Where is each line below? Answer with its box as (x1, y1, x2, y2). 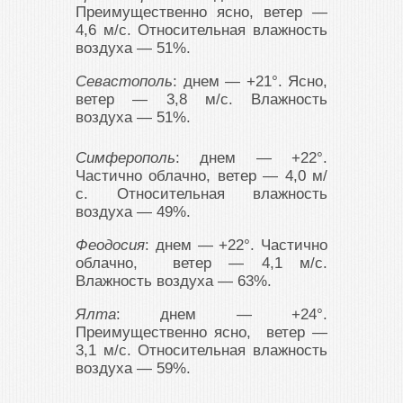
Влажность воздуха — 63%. (76, 273, 272, 290)
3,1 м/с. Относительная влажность (76, 342, 327, 359)
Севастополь (76, 73, 173, 90)
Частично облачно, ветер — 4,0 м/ (76, 167, 327, 184)
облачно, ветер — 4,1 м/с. (76, 255, 327, 272)
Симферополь (76, 149, 175, 166)
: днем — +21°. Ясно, (173, 73, 327, 90)
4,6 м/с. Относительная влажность (76, 22, 327, 39)
